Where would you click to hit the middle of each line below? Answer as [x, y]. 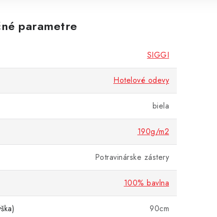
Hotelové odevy [141, 80]
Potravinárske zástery [132, 157]
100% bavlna [146, 183]
